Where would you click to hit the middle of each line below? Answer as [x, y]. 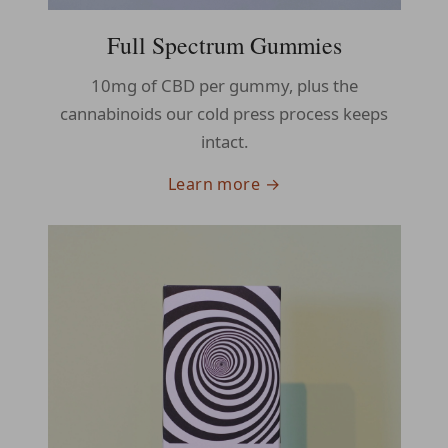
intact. [224, 141]
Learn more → [224, 184]
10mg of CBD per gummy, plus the [224, 85]
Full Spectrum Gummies [224, 45]
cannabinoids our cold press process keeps [224, 113]
